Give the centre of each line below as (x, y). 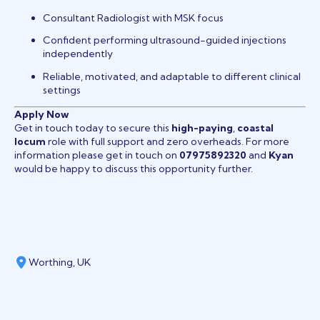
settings (62, 90)
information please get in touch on (97, 155)
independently (78, 54)
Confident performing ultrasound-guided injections (165, 40)
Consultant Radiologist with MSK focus (133, 17)
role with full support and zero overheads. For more (167, 141)
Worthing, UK (60, 262)
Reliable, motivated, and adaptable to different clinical (172, 76)
